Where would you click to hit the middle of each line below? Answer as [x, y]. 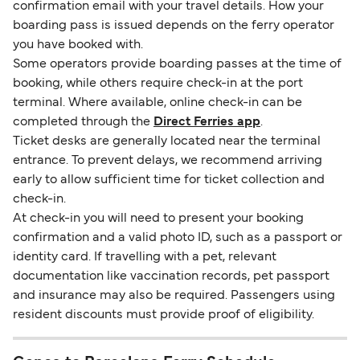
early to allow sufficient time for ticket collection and [169, 180]
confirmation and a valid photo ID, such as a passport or [178, 238]
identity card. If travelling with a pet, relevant [145, 258]
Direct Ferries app [207, 123]
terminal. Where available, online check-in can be [157, 103]
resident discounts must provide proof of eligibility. [164, 315]
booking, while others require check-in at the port [158, 84]
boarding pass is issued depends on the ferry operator [174, 26]
